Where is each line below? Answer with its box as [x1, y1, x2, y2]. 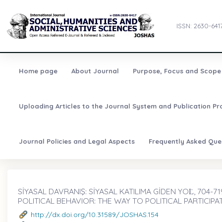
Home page [18, 67, 57, 75]
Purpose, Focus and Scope [132, 67, 221, 75]
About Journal [71, 67, 119, 75]
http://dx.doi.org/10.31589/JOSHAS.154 [31, 210, 159, 219]
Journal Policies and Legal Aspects [18, 137, 135, 146]
